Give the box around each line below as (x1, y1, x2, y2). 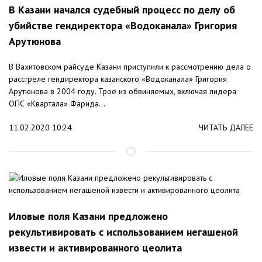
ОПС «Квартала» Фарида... (9, 98, 105, 109)
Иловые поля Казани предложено (9, 209, 168, 223)
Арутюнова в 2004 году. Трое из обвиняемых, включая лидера (9, 86, 236, 97)
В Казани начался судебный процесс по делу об (9, 3, 235, 17)
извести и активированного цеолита (9, 241, 182, 255)
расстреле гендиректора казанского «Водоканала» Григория (9, 74, 227, 85)
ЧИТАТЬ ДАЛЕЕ (199, 122, 253, 133)
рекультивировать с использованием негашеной (9, 225, 238, 239)
